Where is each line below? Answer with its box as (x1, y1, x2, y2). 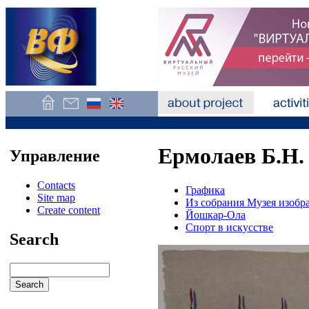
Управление (10, 146, 100, 165)
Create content (37, 203, 100, 216)
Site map (37, 191, 75, 203)
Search (10, 230, 59, 248)
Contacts (37, 179, 75, 191)
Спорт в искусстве (186, 221, 273, 233)
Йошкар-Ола (186, 208, 246, 221)
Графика (186, 183, 225, 196)
